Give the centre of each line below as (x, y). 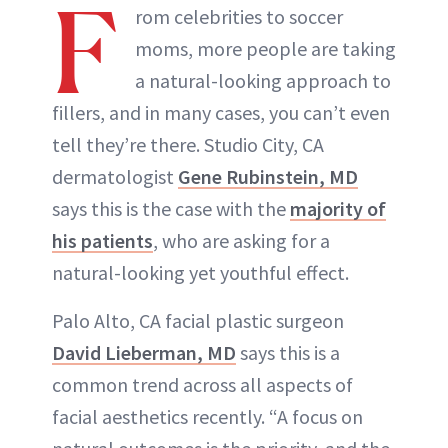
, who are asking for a (241, 241)
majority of (338, 209)
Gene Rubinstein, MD (268, 177)
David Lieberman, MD (144, 353)
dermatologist (115, 177)
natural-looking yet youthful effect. (200, 273)
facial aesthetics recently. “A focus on (207, 417)
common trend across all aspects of (202, 385)
